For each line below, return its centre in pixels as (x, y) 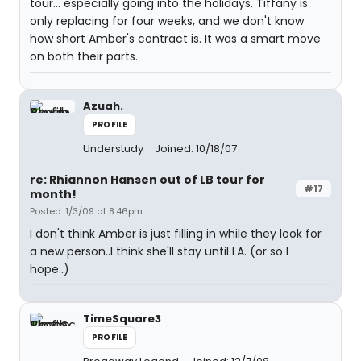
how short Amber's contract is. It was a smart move (175, 39)
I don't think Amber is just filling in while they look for (176, 234)
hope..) (50, 269)
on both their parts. (84, 56)
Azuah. (103, 106)
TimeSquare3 (122, 319)
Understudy (114, 149)
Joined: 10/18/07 (196, 149)
